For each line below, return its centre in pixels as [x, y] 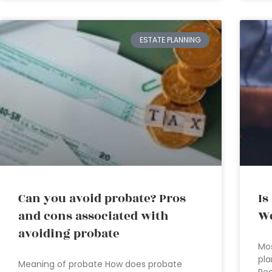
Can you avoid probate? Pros [102, 199]
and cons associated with [93, 216]
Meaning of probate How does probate [100, 264]
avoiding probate [69, 234]
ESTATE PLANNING [170, 39]
